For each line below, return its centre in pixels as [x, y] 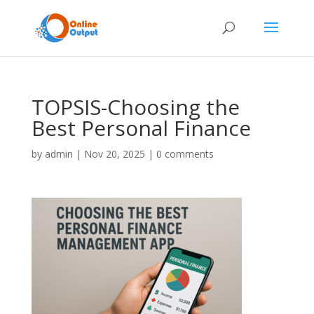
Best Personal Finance [141, 128]
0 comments [185, 154]
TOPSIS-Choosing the [135, 107]
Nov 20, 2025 [114, 154]
